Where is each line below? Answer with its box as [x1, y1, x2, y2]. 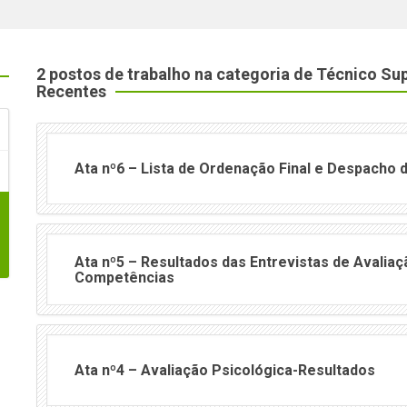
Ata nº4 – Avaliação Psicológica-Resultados [74, 362, 375, 380]
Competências [74, 268, 174, 286]
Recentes [36, 82, 106, 102]
